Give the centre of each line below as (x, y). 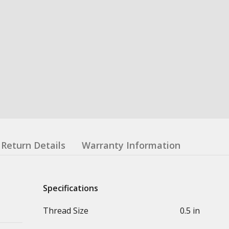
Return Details (33, 145)
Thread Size (66, 210)
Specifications (71, 188)
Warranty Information (131, 145)
